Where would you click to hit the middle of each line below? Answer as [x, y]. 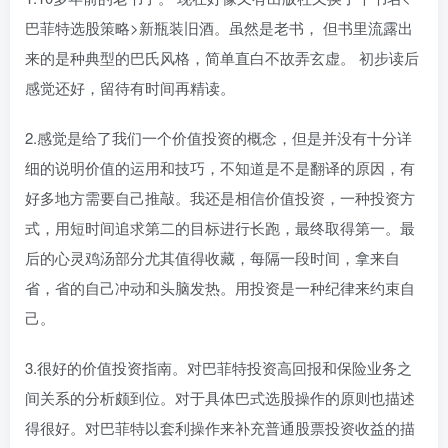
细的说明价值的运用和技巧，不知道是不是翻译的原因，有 [220, 168]
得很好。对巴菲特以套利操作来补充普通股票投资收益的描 [220, 428]
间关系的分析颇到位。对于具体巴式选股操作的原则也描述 [220, 398]
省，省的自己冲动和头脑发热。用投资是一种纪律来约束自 [220, 288]
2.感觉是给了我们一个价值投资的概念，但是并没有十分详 [218, 138]
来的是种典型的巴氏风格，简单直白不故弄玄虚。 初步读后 [222, 58]
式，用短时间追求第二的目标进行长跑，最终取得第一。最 [220, 228]
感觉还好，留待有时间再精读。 [130, 88]
